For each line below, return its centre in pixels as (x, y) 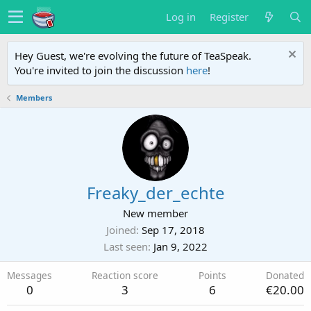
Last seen (126, 246)
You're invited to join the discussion (100, 70)
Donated (285, 275)
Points (212, 275)
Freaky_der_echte (155, 193)
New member (155, 213)
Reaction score (125, 275)
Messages (30, 275)
